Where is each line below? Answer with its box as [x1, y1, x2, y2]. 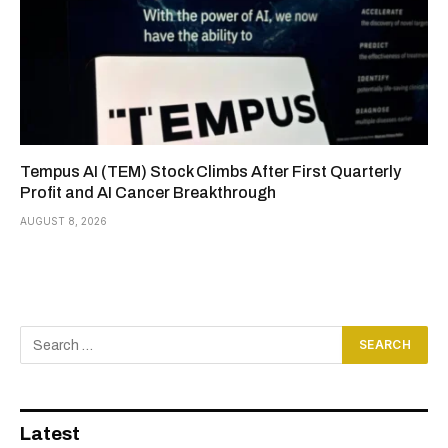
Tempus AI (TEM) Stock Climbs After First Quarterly [20, 163, 401, 181]
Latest [20, 423, 80, 445]
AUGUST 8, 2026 [20, 215, 107, 228]
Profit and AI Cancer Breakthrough [20, 184, 276, 202]
